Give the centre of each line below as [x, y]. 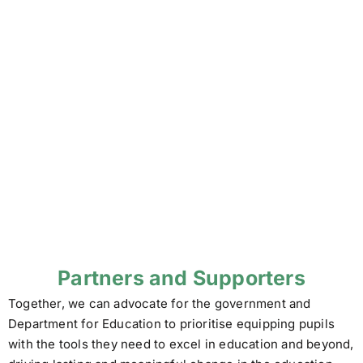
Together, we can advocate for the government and [160, 304]
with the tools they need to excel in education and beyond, [181, 344]
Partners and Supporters [181, 278]
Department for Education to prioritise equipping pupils [172, 324]
